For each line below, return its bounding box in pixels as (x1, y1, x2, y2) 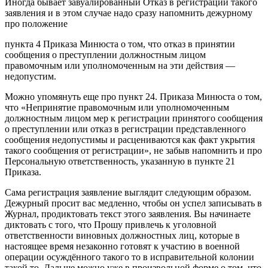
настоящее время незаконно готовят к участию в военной (5, 240, 240, 251)
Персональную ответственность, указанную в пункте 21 (5, 156, 235, 166)
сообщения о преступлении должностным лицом (5, 49, 206, 60)
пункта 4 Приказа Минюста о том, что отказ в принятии (5, 38, 235, 49)
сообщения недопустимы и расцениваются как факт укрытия (5, 134, 255, 145)
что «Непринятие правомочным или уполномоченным (5, 102, 229, 112)
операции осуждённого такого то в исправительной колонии (5, 251, 254, 262)
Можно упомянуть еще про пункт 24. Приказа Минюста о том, (5, 91, 262, 102)
